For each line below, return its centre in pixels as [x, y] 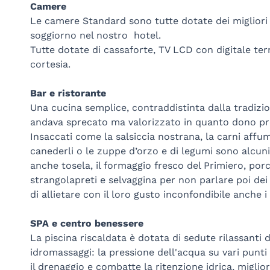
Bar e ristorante [68, 93]
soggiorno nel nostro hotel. [95, 35]
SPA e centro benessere [86, 223]
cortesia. [50, 64]
